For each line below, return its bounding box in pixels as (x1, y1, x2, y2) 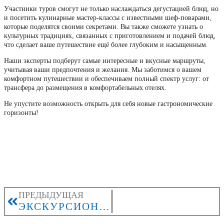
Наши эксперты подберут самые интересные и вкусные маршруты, (4, 56, 205, 64)
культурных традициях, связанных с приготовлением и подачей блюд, (4, 31, 215, 39)
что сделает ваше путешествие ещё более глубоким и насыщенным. (4, 40, 208, 48)
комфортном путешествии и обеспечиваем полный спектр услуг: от (4, 74, 209, 82)
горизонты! (4, 108, 38, 116)
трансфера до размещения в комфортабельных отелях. (4, 83, 166, 91)
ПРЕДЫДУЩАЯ (18, 189, 84, 200)
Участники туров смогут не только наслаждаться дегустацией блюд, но (4, 4, 218, 12)
